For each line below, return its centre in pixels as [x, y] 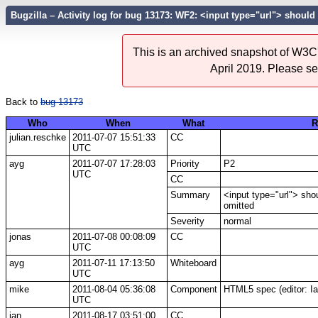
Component [193, 289]
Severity [187, 221]
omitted [238, 205]
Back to [23, 102]
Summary [190, 194]
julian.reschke [37, 137]
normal [237, 221]
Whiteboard [193, 263]
